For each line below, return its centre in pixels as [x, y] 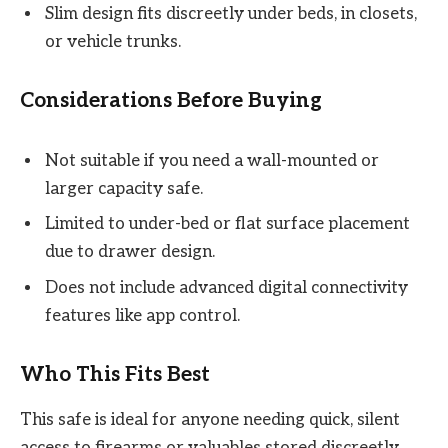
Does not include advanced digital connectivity [226, 287]
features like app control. [142, 315]
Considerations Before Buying [171, 101]
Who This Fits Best [115, 375]
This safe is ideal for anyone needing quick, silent [210, 419]
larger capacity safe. [124, 188]
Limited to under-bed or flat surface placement [227, 224]
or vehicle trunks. [113, 41]
